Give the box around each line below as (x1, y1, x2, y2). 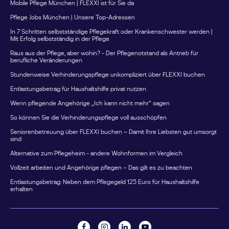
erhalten (10, 185, 33, 193)
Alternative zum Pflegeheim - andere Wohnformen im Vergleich (10, 149, 182, 157)
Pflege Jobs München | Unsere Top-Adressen (10, 13, 135, 21)
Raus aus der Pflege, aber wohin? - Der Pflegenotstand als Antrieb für (10, 49, 198, 57)
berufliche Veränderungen (10, 56, 82, 64)
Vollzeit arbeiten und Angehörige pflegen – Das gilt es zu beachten (10, 164, 192, 171)
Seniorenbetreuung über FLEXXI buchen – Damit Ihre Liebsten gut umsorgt (10, 128, 217, 135)
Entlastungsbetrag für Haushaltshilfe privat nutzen (10, 85, 146, 93)
